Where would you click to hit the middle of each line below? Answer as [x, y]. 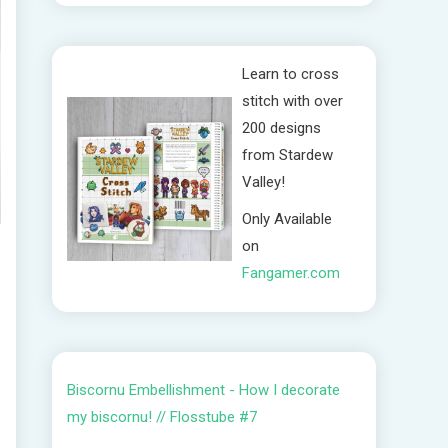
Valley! [263, 182]
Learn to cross [290, 74]
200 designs [281, 128]
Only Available [286, 219]
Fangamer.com [290, 273]
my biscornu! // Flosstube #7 [162, 417]
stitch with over [292, 101]
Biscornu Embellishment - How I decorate [203, 390]
